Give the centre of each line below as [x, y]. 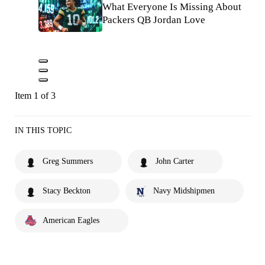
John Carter [175, 161]
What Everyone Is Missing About [172, 7]
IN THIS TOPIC [43, 130]
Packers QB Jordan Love [154, 20]
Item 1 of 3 [35, 95]
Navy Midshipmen [184, 190]
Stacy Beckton [67, 190]
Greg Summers [68, 161]
